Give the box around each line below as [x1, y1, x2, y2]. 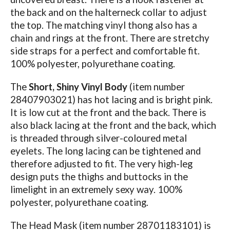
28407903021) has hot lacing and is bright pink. [10, 93, 213, 105]
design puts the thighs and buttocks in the [10, 170, 188, 182]
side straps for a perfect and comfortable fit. [10, 45, 200, 56]
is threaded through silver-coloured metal [10, 132, 187, 144]
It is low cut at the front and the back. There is [10, 106, 206, 118]
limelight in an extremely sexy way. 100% [10, 183, 182, 195]
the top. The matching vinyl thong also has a [10, 19, 197, 31]
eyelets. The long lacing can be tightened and [10, 145, 201, 157]
